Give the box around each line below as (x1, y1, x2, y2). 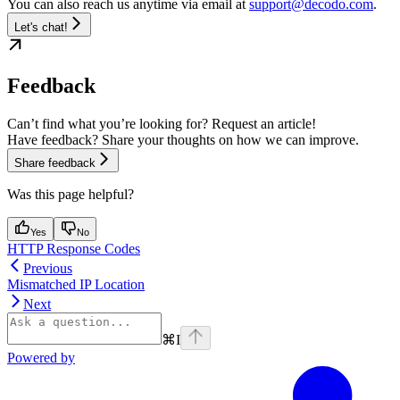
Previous (23, 261, 72, 277)
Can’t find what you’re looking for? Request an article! (7, 116, 316, 132)
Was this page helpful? (7, 187, 134, 203)
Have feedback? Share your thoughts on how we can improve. (7, 132, 359, 148)
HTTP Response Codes (7, 241, 140, 257)
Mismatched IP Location (7, 277, 145, 293)
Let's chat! (14, 21, 68, 35)
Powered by (7, 350, 75, 366)
